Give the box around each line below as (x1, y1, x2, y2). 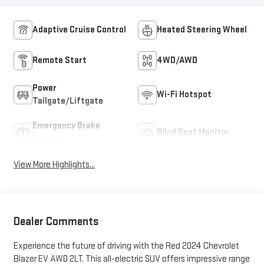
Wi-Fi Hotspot (157, 89, 212, 101)
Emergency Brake (32, 120, 100, 132)
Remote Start (32, 55, 87, 67)
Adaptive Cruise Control (32, 24, 126, 36)
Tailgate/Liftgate (32, 95, 103, 107)
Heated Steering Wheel (157, 24, 247, 36)
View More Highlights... (13, 159, 95, 171)
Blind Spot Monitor (157, 127, 229, 138)
